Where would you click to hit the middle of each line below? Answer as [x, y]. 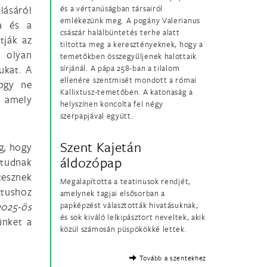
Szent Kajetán [101, 147]
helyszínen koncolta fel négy [112, 104]
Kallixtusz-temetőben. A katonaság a [126, 92]
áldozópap [91, 163]
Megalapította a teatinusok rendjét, [125, 181]
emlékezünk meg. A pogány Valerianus [130, 21]
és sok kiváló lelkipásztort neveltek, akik [133, 217]
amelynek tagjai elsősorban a [113, 193]
